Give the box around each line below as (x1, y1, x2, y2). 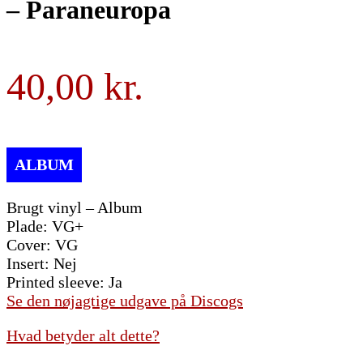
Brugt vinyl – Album (6, 198, 143, 216)
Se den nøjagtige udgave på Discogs (6, 291, 243, 310)
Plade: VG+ (6, 216, 83, 235)
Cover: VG (6, 235, 78, 254)
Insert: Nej (6, 254, 77, 272)
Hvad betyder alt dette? (6, 326, 160, 344)
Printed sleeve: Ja (6, 272, 122, 291)
